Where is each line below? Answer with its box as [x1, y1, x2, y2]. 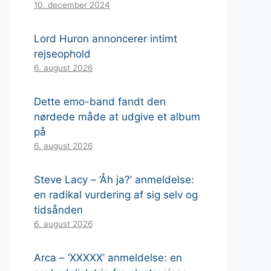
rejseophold [34, 47, 91, 60]
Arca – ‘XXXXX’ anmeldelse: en [34, 251, 182, 264]
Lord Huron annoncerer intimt [34, 32, 177, 45]
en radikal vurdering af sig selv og [34, 188, 198, 201]
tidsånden [34, 203, 83, 216]
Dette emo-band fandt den [34, 95, 166, 108]
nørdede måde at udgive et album [34, 110, 200, 123]
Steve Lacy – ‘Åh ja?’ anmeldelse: [34, 173, 194, 186]
